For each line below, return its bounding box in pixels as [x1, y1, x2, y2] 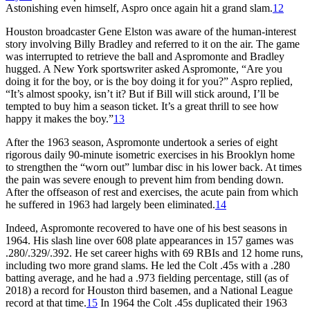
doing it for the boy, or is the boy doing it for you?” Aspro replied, [6, 75, 293, 87]
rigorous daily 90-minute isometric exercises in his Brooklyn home [6, 148, 295, 161]
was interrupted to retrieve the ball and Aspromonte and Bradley [6, 50, 284, 62]
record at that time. [6, 296, 86, 309]
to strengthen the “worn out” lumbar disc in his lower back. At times [6, 161, 302, 173]
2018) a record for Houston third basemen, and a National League [6, 284, 293, 296]
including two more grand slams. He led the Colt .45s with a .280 [6, 259, 290, 271]
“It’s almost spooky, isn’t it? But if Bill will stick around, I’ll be [6, 87, 279, 100]
